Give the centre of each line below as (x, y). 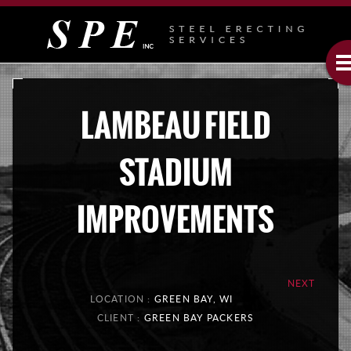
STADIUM (175, 172)
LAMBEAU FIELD (175, 125)
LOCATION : (122, 299)
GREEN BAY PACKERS (199, 318)
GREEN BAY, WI (194, 299)
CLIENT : (120, 318)
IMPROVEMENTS (175, 219)
